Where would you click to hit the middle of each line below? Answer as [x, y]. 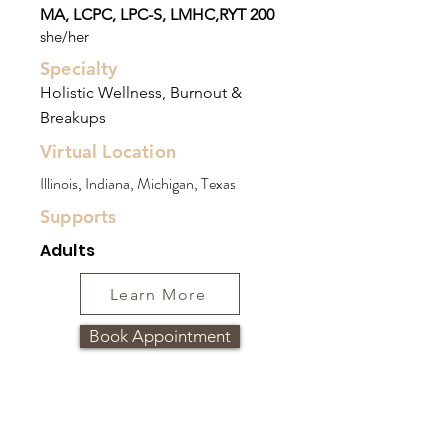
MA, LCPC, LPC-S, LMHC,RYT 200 [157, 14]
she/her [64, 36]
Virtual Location [108, 151]
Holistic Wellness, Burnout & [141, 92]
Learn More [158, 294]
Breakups [73, 117]
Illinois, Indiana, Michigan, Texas [138, 183]
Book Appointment [160, 336]
